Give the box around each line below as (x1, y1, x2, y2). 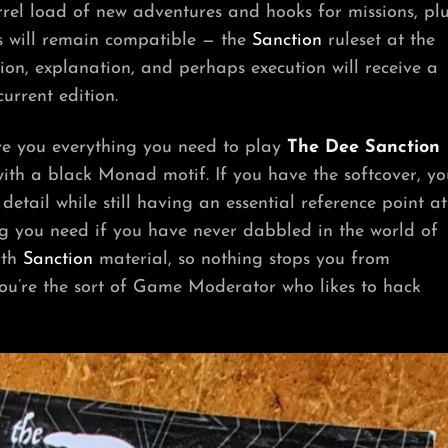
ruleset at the (322, 30, 435, 50)
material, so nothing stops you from (93, 249, 390, 269)
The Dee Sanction (287, 137, 440, 157)
